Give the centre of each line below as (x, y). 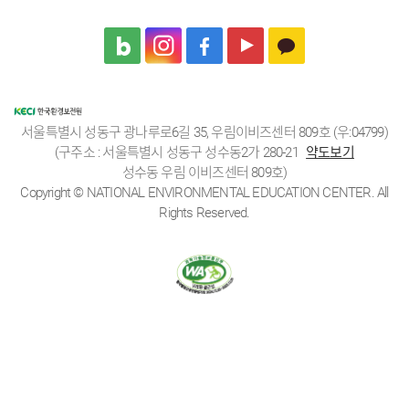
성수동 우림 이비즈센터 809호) (204, 172)
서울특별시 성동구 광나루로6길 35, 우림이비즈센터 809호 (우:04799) (204, 132)
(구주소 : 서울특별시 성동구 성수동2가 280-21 (178, 152)
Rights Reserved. (204, 212)
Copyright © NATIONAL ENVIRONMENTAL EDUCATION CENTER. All (204, 192)
